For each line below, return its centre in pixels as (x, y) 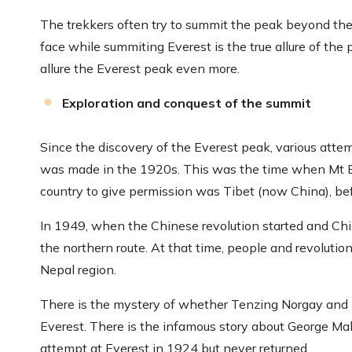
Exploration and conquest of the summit (187, 103)
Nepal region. (80, 269)
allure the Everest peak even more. (140, 68)
